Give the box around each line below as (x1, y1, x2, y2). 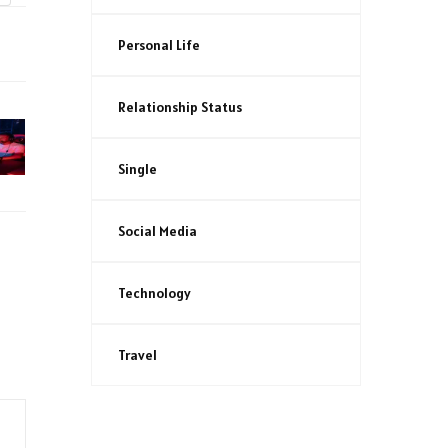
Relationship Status (118, 97, 242, 116)
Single (118, 159, 157, 178)
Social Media (118, 221, 197, 240)
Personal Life (118, 35, 200, 54)
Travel (118, 345, 157, 364)
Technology (118, 283, 191, 302)
